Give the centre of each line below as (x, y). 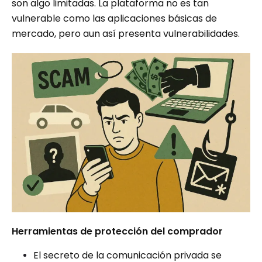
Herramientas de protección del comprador (117, 231)
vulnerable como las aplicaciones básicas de (114, 18)
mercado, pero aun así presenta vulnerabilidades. (126, 34)
